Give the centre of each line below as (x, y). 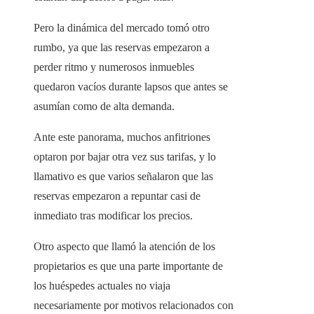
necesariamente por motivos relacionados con (134, 306)
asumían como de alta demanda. (104, 107)
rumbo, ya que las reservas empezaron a (122, 48)
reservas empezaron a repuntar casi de (117, 196)
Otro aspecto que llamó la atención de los (124, 247)
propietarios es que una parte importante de (128, 266)
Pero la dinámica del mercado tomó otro (122, 28)
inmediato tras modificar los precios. (113, 216)
